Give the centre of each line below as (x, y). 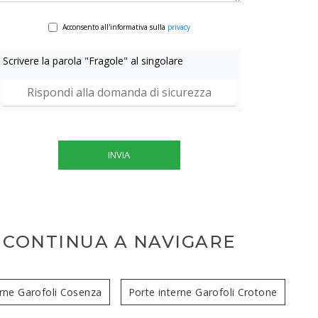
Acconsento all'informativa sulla (115, 27)
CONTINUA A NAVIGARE (119, 241)
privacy (179, 27)
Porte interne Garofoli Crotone (203, 292)
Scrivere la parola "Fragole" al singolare (93, 60)
